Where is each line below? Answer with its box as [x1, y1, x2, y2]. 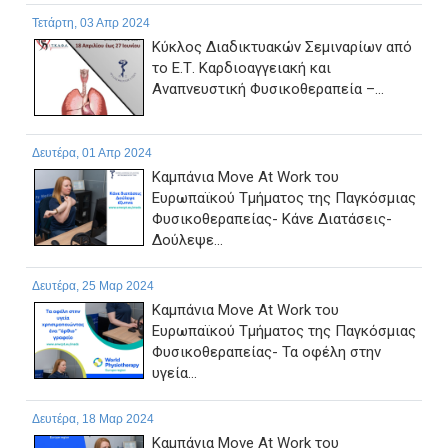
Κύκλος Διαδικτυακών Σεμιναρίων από [152, 38, 412, 57]
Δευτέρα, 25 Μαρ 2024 [32, 279, 154, 294]
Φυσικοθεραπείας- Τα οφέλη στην [152, 343, 381, 362]
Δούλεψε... [152, 231, 223, 250]
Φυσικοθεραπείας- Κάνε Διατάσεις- [152, 210, 392, 229]
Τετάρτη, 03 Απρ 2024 [32, 16, 150, 31]
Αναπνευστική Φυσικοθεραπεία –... [152, 80, 384, 99]
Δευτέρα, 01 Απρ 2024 [32, 146, 152, 161]
